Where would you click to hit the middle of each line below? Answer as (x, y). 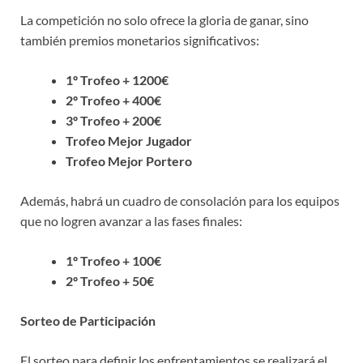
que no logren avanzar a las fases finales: (131, 220)
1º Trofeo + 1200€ (117, 79)
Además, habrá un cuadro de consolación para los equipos (180, 200)
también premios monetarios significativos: (140, 40)
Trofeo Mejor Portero (129, 160)
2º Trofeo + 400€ (113, 100)
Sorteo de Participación (88, 320)
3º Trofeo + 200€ (113, 120)
